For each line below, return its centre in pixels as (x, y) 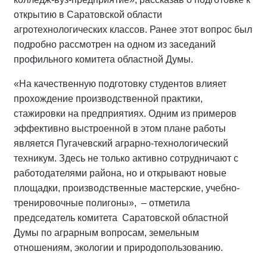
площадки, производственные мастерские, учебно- (127, 188)
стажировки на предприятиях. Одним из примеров (125, 114)
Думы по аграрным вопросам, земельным (106, 233)
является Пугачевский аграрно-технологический (121, 143)
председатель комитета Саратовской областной (121, 218)
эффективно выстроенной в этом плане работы (120, 128)
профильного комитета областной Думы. (103, 59)
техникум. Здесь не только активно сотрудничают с (126, 158)
